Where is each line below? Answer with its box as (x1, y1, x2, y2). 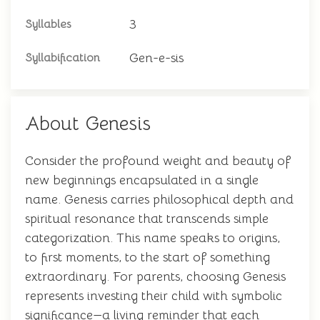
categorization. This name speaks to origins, (25, 230, 280, 246)
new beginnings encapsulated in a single (25, 172, 259, 188)
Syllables (25, 17, 71, 31)
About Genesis (25, 111, 151, 136)
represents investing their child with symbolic (25, 288, 282, 304)
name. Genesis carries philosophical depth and (25, 191, 294, 207)
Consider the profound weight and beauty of (25, 153, 291, 169)
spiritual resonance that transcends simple (25, 211, 269, 226)
